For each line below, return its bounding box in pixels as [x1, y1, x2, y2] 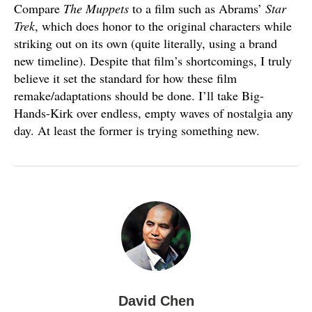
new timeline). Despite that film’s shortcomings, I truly [14, 52, 292, 69]
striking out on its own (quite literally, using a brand [14, 35, 277, 52]
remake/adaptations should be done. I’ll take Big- [14, 87, 264, 104]
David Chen [118, 293, 194, 309]
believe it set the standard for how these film [14, 70, 237, 86]
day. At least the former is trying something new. [14, 122, 260, 139]
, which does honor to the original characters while [35, 17, 292, 34]
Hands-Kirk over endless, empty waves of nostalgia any [14, 104, 293, 121]
